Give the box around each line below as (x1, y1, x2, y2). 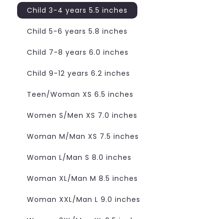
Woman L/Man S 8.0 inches (27, 152, 131, 162)
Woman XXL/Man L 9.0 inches (27, 194, 140, 204)
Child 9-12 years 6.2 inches (27, 68, 130, 78)
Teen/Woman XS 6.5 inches (27, 89, 133, 99)
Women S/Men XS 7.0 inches (27, 110, 137, 120)
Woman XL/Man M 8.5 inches (27, 173, 138, 183)
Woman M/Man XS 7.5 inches (27, 131, 139, 141)
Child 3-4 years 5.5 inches (27, 5, 128, 15)
